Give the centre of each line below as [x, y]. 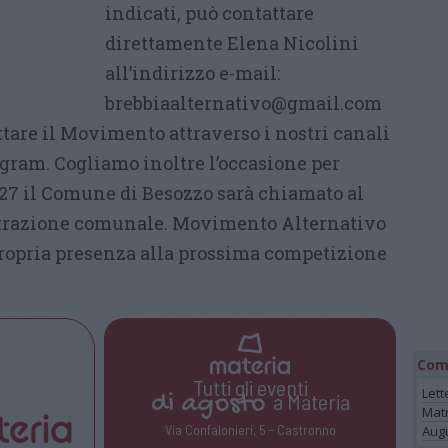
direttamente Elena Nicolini [232, 43]
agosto [222, 405]
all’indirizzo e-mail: [192, 73]
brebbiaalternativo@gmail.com [243, 103]
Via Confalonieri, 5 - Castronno [250, 430]
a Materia [307, 401]
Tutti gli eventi [250, 387]
